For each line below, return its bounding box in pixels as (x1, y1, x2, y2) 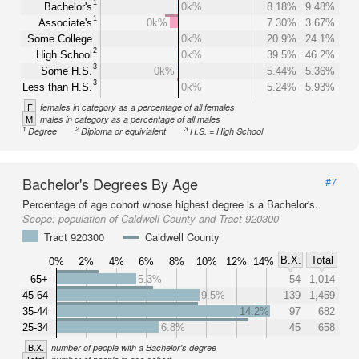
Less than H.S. (22, 80, 92, 93)
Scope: (22, 211, 58, 226)
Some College (27, 32, 92, 45)
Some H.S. (41, 64, 92, 77)
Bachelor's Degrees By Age (22, 173, 198, 194)
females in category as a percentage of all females (40, 101, 235, 113)
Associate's (38, 16, 92, 29)
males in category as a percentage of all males (40, 113, 220, 125)
